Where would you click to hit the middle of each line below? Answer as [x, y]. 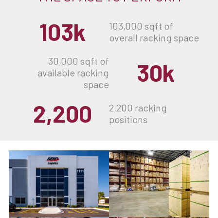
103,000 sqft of [141, 26]
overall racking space [154, 37]
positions [128, 119]
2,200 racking [138, 107]
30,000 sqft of [79, 61]
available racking [73, 72]
